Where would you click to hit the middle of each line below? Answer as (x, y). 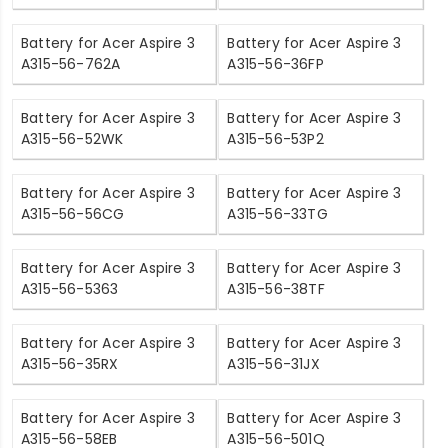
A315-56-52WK (72, 139)
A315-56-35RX (70, 364)
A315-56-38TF (276, 289)
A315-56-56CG (73, 214)
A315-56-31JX (273, 364)
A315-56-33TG (277, 214)
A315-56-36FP (275, 64)
